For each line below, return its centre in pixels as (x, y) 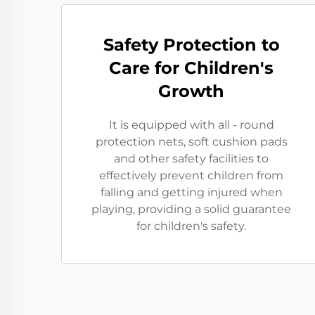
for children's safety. (191, 226)
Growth (191, 91)
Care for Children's (191, 68)
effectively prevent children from (191, 175)
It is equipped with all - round (191, 125)
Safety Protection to (191, 45)
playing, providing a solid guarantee (191, 209)
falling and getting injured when (191, 192)
